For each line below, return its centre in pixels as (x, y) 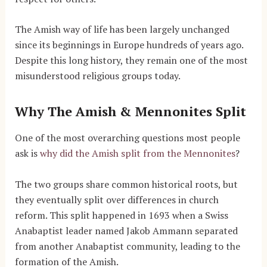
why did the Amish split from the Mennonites (137, 153)
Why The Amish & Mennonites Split (130, 111)
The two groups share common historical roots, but (126, 184)
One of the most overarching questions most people (127, 137)
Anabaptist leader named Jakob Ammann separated (126, 230)
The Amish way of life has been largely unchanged (122, 30)
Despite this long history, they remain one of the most (131, 60)
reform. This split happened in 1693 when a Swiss (121, 215)
